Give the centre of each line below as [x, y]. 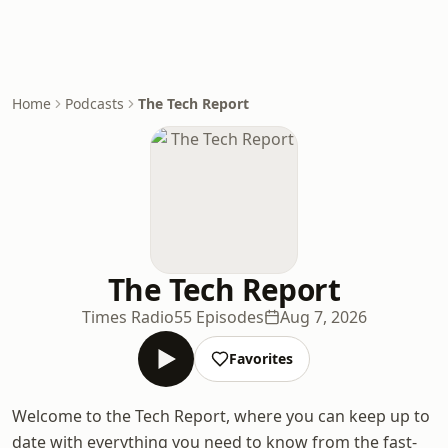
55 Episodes [218, 317]
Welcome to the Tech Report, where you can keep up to [221, 416]
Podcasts [94, 103]
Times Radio [127, 317]
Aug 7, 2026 [323, 317]
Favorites [261, 358]
